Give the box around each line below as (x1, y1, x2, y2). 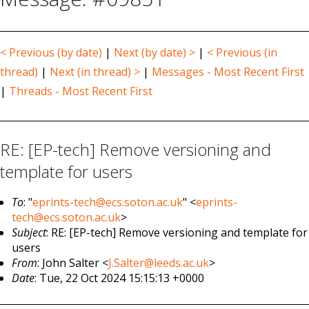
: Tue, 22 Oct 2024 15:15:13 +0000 (34, 270, 205, 286)
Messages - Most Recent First (152, 64, 304, 80)
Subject (12, 224, 47, 240)
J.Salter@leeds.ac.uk (108, 255, 210, 270)
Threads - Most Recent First (9, 83, 152, 99)
